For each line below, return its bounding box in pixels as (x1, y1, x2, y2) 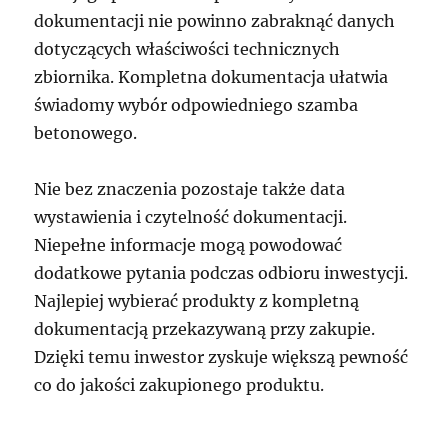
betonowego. (34, 123, 138, 143)
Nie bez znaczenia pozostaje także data (34, 179, 346, 199)
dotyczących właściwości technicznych (34, 39, 341, 59)
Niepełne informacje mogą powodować (34, 235, 343, 255)
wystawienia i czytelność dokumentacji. (34, 207, 348, 227)
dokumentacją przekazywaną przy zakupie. (34, 319, 376, 339)
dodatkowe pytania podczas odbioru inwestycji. (34, 263, 409, 283)
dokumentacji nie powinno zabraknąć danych (34, 11, 396, 31)
